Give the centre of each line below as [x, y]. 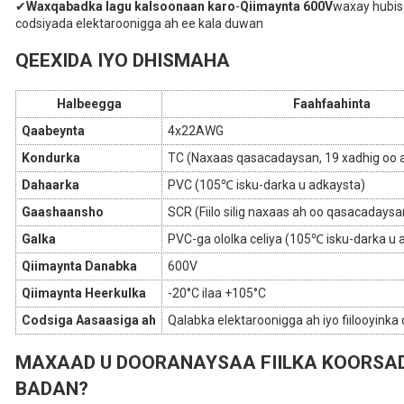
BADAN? [52, 388]
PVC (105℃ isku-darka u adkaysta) [266, 184]
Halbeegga [89, 103]
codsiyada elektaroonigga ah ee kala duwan [139, 23]
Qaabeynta [53, 130]
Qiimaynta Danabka [79, 266]
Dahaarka [50, 184]
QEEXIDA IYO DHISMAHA [123, 61]
